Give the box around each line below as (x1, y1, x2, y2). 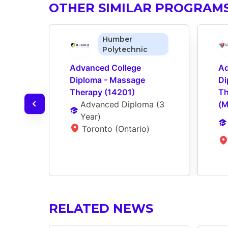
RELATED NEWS (49, 201, 153, 216)
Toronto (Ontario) (82, 123, 150, 134)
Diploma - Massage (70, 74, 145, 85)
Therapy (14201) (70, 87, 135, 97)
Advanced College (70, 62, 141, 73)
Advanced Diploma (80, 99, 154, 109)
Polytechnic (102, 44, 148, 54)
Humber (102, 34, 132, 44)
